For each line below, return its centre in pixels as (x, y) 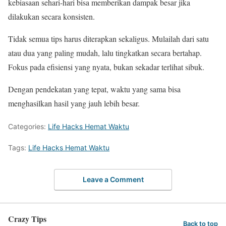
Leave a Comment (113, 179)
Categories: (28, 126)
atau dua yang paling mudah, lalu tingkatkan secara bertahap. (105, 53)
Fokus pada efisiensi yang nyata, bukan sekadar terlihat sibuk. (106, 67)
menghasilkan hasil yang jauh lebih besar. (74, 103)
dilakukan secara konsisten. (51, 16)
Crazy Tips (27, 218)
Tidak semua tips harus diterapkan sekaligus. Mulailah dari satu (108, 39)
